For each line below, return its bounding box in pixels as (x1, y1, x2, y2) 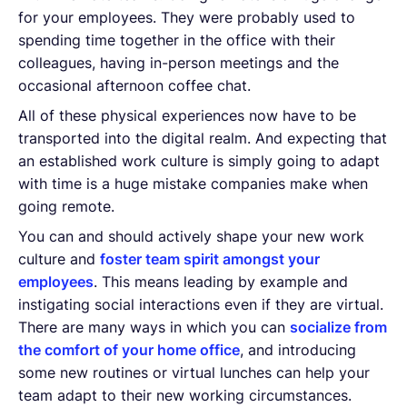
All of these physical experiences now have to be (18, 105, 356, 124)
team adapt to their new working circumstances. (18, 385, 352, 404)
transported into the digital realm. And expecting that (18, 128, 387, 147)
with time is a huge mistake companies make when (18, 174, 368, 193)
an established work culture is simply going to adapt (18, 151, 380, 170)
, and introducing (240, 340, 356, 359)
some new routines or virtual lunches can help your (18, 362, 370, 382)
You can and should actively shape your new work (18, 226, 364, 245)
